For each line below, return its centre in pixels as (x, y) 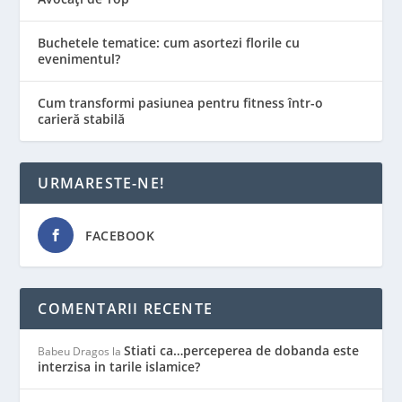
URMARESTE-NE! (101, 184)
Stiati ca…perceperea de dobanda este (242, 351)
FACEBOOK (120, 236)
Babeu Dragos (74, 352)
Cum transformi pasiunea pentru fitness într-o (181, 103)
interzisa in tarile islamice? (119, 367)
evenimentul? (79, 59)
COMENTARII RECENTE (126, 309)
